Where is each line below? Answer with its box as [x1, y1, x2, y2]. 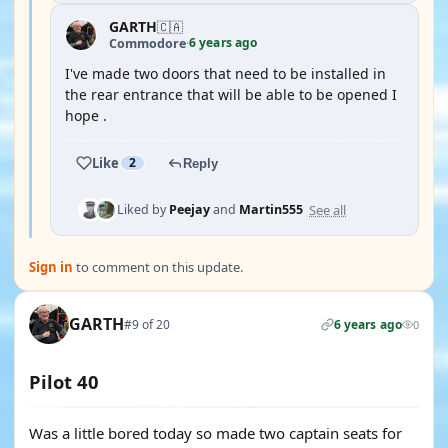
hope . [65, 106, 107, 125]
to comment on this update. [73, 258, 243, 276]
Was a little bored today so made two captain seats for [29, 423, 402, 443]
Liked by [117, 201, 169, 218]
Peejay [169, 201, 210, 218]
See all [309, 200, 346, 219]
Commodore [109, 34, 186, 52]
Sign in [29, 258, 73, 276]
